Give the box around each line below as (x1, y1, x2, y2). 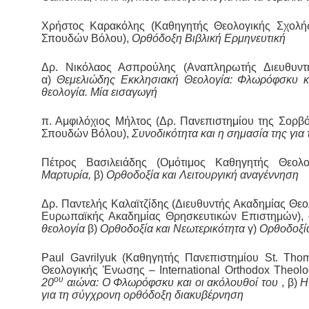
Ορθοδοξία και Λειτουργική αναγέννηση (106, 169, 299, 181)
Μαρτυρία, (41, 169, 94, 181)
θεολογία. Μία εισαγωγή (41, 86, 158, 99)
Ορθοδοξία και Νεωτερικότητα (100, 223, 248, 235)
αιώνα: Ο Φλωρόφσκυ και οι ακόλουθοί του (63, 277, 281, 289)
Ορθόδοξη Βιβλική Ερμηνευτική (132, 32, 286, 45)
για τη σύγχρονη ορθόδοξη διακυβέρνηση (41, 289, 244, 301)
